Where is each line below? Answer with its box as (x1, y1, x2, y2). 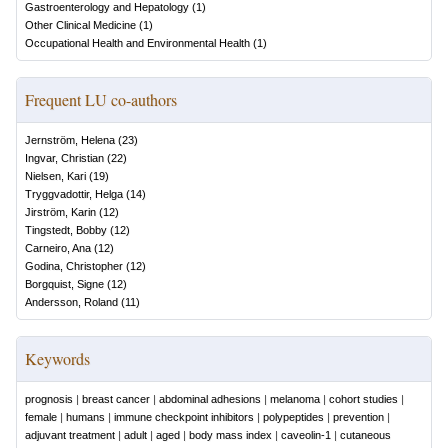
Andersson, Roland (25, 296, 118, 308)
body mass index (189, 429, 272, 441)
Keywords (25, 348, 90, 369)
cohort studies (329, 393, 398, 405)
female (25, 411, 57, 423)
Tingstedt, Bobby (25, 224, 107, 236)
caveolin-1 (281, 429, 331, 441)
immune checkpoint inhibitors (114, 411, 254, 423)
